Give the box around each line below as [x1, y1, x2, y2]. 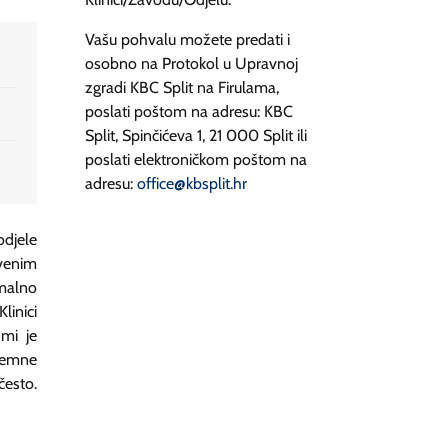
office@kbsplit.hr [137, 174, 247, 193]
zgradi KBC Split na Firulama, [85, 78, 279, 97]
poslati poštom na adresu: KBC [85, 102, 293, 121]
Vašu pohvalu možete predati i [85, 30, 290, 49]
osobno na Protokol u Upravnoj [85, 54, 298, 73]
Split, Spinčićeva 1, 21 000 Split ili [85, 126, 307, 145]
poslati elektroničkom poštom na [85, 150, 307, 169]
